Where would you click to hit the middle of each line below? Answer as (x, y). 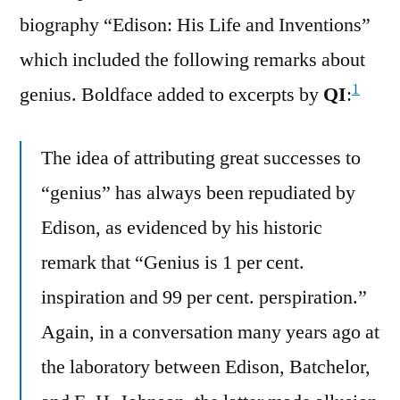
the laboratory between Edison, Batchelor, (206, 367)
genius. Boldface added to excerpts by (171, 95)
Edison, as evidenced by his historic (182, 228)
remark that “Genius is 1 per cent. (173, 263)
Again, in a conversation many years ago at (210, 333)
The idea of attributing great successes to (201, 158)
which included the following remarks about (192, 60)
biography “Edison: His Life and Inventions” (195, 25)
